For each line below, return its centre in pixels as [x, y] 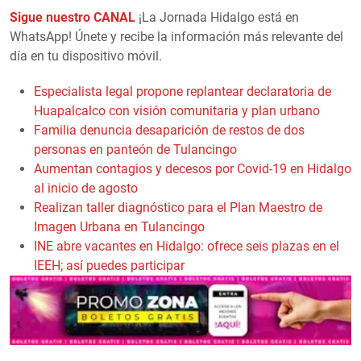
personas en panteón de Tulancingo [135, 149]
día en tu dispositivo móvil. [86, 56]
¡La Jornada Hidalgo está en [217, 17]
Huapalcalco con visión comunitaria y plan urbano [177, 110]
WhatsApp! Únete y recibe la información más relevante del [176, 36]
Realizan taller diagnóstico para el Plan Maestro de [178, 207]
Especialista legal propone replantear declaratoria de [183, 91]
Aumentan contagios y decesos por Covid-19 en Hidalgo [193, 168]
